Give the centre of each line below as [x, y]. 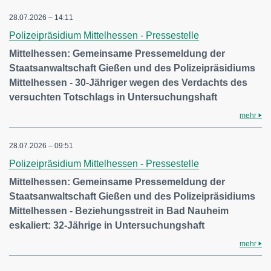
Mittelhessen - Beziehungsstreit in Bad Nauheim [119, 211]
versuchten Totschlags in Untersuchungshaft [113, 97]
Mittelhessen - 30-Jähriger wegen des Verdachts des [128, 83]
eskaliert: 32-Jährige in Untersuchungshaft [107, 225]
